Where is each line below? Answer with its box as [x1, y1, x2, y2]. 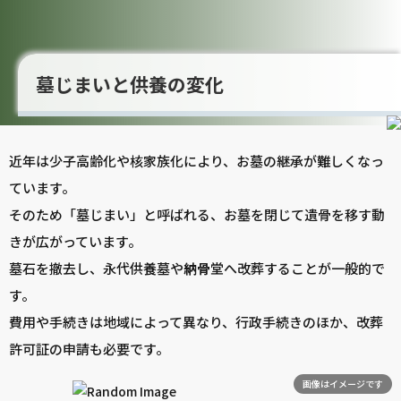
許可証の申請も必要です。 [9, 339, 169, 359]
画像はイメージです [303, 377, 383, 391]
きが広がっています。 [9, 232, 141, 252]
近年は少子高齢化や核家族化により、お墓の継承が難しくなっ [9, 151, 384, 171]
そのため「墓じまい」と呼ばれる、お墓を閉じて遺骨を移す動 [9, 205, 385, 225]
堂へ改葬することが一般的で [210, 259, 385, 278]
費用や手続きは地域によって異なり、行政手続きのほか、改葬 [9, 312, 383, 332]
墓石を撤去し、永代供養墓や [9, 259, 183, 278]
